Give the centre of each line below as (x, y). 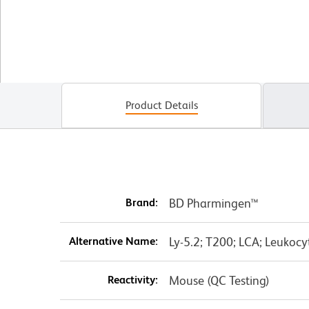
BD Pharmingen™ (213, 203)
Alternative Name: (113, 241)
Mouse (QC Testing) (219, 280)
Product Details (161, 105)
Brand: (141, 202)
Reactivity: (132, 279)
